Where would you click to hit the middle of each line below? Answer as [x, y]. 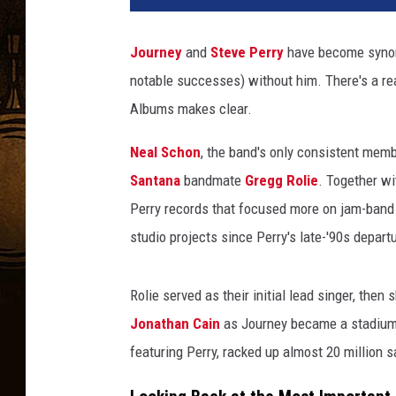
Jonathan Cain [175, 324]
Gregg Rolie [282, 181]
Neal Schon [165, 152]
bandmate [213, 181]
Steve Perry [247, 53]
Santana [155, 181]
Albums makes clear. [191, 109]
